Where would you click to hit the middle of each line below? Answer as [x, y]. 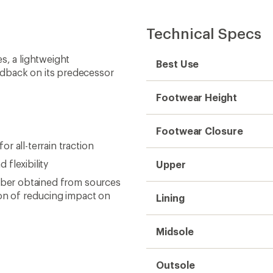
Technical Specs [204, 33]
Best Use [178, 64]
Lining [170, 198]
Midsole [175, 231]
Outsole [175, 265]
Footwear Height [197, 97]
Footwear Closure [200, 131]
